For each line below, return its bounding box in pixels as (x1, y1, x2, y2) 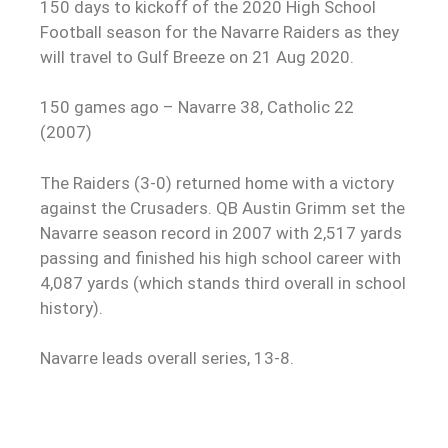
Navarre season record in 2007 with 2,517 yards (40, 222, 402, 243)
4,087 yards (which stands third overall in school (40, 272, 406, 293)
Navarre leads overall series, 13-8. (40, 348, 294, 369)
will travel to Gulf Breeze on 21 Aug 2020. (40, 46, 354, 67)
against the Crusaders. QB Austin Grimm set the (40, 197, 405, 218)
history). (40, 297, 103, 318)
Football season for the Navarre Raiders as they (40, 21, 399, 42)
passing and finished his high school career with (40, 247, 401, 268)
